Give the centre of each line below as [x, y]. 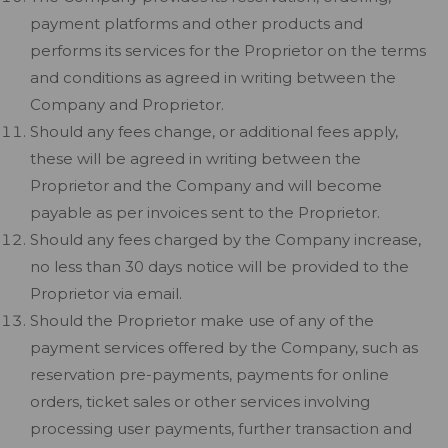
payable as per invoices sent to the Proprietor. [205, 212]
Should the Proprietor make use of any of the [202, 320]
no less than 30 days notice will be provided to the [219, 266]
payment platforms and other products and [196, 23]
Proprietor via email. [106, 293]
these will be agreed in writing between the [195, 158]
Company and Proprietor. [127, 104]
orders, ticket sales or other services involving [200, 401]
